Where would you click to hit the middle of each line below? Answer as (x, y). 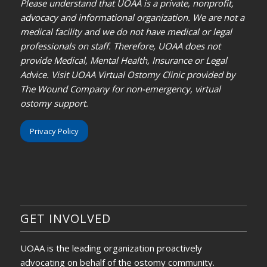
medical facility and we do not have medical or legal (126, 32)
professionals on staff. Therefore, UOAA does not (120, 46)
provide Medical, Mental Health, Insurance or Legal (123, 60)
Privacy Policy (54, 131)
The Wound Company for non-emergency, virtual (120, 89)
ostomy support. (54, 103)
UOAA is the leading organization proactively (111, 248)
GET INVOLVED (65, 219)
